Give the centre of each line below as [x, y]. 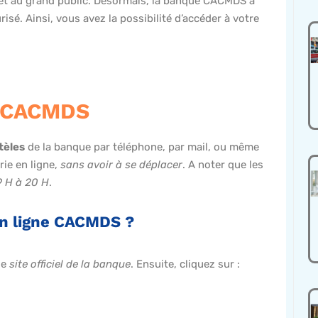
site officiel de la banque [70, 264]
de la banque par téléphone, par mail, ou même [142, 147]
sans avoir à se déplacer [121, 165]
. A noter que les [223, 165]
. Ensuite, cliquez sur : [185, 264]
